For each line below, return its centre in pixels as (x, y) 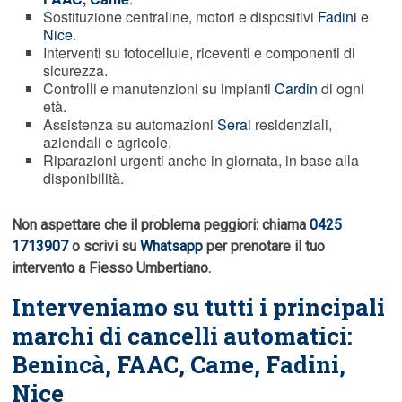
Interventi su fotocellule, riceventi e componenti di (200, 53)
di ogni (341, 89)
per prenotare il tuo (264, 247)
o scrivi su (105, 247)
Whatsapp (172, 247)
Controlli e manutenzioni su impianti (159, 89)
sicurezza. (76, 71)
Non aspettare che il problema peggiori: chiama (161, 225)
